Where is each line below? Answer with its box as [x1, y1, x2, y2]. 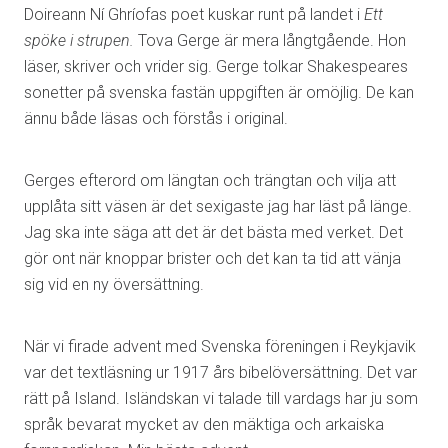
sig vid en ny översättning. [24, 275, 212, 295]
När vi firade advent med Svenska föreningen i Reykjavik [24, 337, 416, 357]
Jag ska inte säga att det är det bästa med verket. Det [24, 223, 403, 243]
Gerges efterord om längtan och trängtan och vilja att [24, 171, 396, 191]
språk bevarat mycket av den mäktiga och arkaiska [24, 415, 384, 435]
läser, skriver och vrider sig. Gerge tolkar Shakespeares [24, 57, 408, 77]
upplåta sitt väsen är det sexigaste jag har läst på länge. [24, 197, 412, 217]
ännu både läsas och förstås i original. [24, 109, 288, 129]
